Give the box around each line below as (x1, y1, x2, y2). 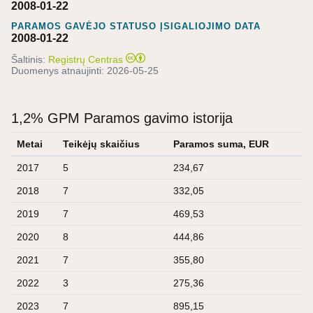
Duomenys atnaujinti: (11, 64, 107, 76)
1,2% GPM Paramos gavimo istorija (11, 110, 233, 126)
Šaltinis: (11, 53, 45, 65)
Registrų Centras (48, 53, 123, 65)
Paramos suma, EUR (173, 138, 269, 150)
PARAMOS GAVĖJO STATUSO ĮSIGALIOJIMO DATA (11, 20, 261, 31)
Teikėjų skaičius (63, 138, 140, 150)
